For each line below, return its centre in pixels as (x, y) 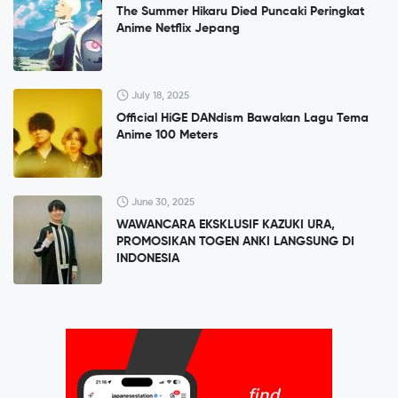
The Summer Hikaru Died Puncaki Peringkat (240, 12)
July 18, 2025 (159, 96)
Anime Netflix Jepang (178, 29)
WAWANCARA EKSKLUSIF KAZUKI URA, (226, 225)
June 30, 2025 (162, 203)
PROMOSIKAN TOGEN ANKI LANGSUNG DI (235, 242)
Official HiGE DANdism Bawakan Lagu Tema (243, 119)
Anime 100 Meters (167, 135)
